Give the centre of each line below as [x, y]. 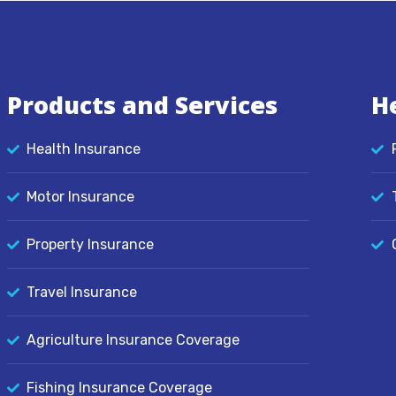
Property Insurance [91, 244]
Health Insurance [84, 149]
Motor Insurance [81, 197]
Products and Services [142, 105]
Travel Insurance [82, 292]
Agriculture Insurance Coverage [133, 340]
